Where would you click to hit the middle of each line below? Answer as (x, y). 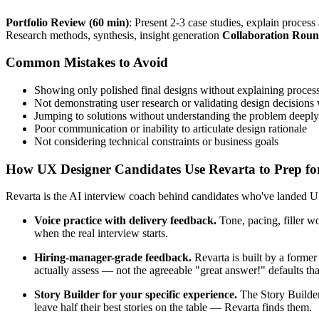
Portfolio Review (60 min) (67, 22)
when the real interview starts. (101, 234)
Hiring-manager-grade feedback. (113, 258)
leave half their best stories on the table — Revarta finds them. (173, 308)
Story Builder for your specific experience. (136, 295)
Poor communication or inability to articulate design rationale (171, 129)
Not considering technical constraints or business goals (156, 141)
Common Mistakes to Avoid (87, 63)
